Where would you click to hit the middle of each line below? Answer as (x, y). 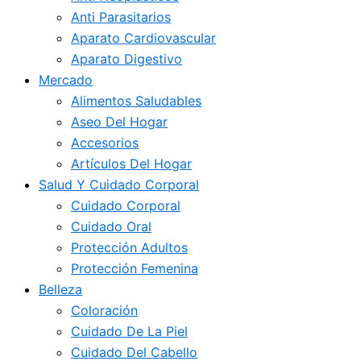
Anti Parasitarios (121, 17)
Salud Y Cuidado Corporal (119, 185)
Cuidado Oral (111, 226)
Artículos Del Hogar (131, 164)
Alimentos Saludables (136, 101)
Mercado (66, 80)
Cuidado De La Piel (129, 331)
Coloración (104, 310)
